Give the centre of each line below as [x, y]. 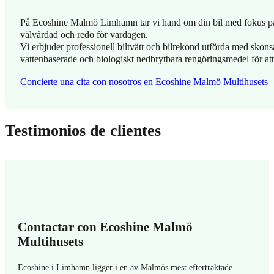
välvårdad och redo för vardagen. [84, 35]
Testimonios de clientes [83, 131]
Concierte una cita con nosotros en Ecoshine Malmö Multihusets [144, 82]
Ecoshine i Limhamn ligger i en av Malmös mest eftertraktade [125, 268]
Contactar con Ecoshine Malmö [106, 227]
